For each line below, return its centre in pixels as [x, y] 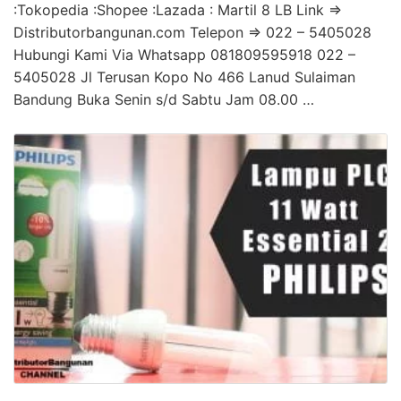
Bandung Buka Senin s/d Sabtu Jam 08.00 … [164, 100]
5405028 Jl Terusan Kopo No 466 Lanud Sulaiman [184, 77]
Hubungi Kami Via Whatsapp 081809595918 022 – [184, 55]
